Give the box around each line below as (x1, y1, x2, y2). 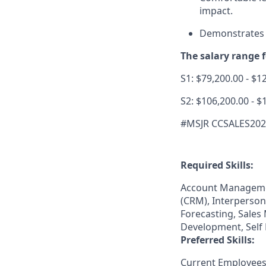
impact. (199, 4, 233, 17)
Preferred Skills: (180, 233, 255, 246)
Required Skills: (180, 159, 254, 172)
